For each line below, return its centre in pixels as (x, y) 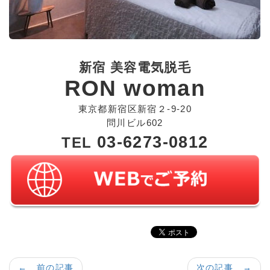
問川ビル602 (135, 123)
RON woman (135, 88)
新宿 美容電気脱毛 (135, 67)
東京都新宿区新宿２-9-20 (135, 109)
